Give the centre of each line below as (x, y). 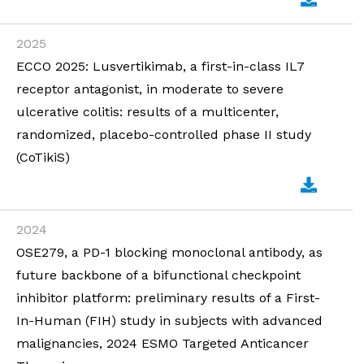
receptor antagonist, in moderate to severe (150, 89)
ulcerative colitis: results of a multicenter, (147, 112)
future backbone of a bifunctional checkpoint (158, 275)
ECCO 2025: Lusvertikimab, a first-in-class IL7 (160, 66)
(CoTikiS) (43, 157)
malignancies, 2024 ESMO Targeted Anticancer (162, 343)
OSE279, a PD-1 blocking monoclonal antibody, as (169, 252)
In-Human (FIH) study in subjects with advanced (169, 321)
